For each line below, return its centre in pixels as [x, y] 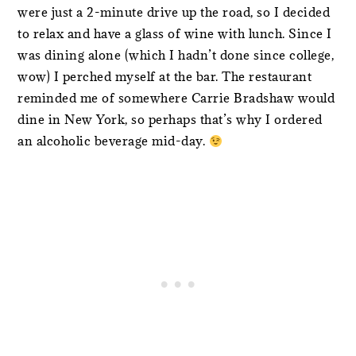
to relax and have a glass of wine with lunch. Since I [175, 34]
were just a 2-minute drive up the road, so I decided [174, 12]
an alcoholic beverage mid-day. [113, 141]
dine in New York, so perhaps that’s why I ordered [170, 120]
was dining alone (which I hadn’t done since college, [176, 55]
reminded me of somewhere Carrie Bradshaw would [176, 98]
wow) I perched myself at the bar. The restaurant [165, 77]
